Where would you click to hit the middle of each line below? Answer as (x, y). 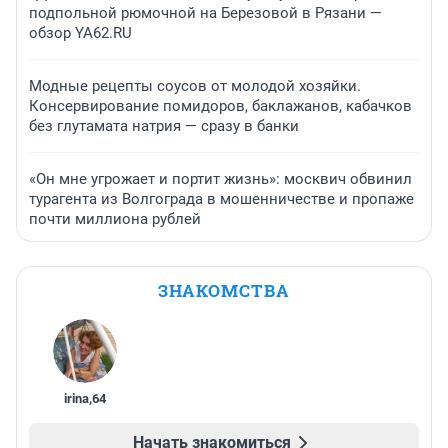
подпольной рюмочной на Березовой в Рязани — (205, 12)
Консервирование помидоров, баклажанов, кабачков (220, 105)
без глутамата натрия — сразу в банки (164, 125)
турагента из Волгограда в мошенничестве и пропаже (221, 198)
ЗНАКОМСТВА (224, 290)
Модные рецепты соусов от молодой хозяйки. (195, 85)
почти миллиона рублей (115, 218)
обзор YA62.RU (80, 32)
